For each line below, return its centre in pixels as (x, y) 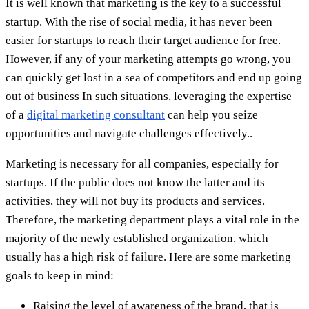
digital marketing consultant (96, 114)
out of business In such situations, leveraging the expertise (149, 96)
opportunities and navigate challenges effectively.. (129, 133)
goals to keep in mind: (60, 275)
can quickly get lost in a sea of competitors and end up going (154, 77)
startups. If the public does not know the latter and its (135, 182)
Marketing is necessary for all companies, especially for (142, 163)
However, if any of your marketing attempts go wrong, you (148, 59)
